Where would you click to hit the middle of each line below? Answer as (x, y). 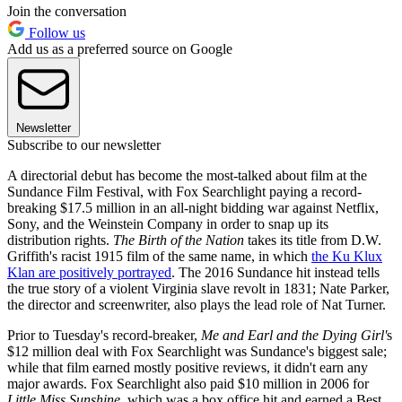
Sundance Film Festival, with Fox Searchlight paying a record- (184, 192)
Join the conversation (67, 12)
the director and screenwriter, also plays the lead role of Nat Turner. (197, 305)
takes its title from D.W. (313, 240)
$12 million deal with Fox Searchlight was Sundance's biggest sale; (197, 352)
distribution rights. (60, 240)
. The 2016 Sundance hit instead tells (275, 273)
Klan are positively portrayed (89, 273)
